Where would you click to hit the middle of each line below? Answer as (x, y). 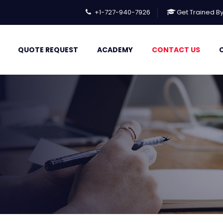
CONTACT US (176, 50)
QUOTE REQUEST (48, 50)
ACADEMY (115, 50)
